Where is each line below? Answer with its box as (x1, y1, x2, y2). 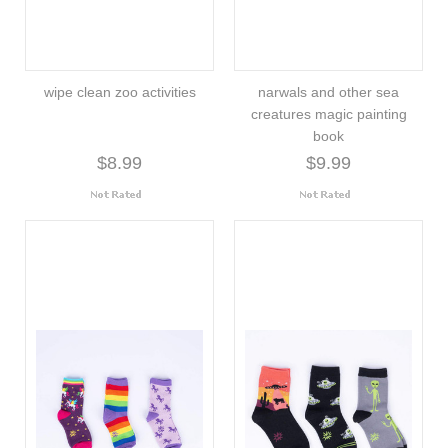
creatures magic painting (250, 105, 407, 122)
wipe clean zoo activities (43, 83, 196, 100)
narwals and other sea (258, 83, 399, 100)
